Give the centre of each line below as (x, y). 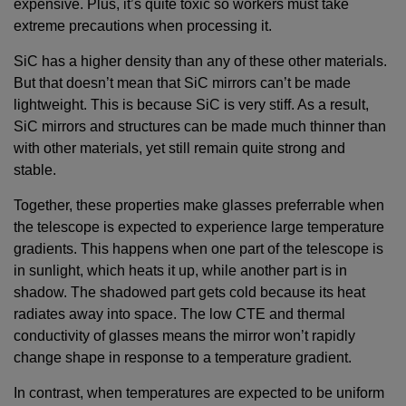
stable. (37, 170)
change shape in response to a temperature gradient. (184, 358)
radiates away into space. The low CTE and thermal (179, 314)
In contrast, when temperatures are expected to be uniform (199, 393)
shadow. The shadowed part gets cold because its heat (189, 293)
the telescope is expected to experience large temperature (199, 227)
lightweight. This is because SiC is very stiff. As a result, (191, 105)
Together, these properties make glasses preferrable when (199, 206)
